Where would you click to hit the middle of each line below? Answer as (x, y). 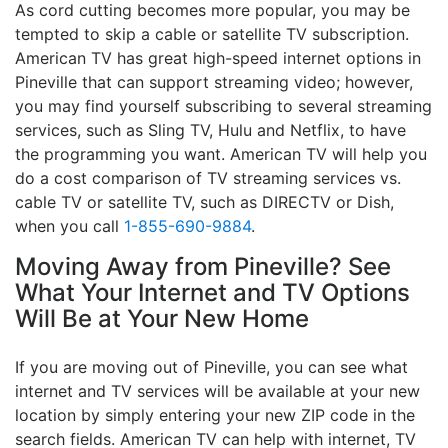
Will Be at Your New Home (162, 318)
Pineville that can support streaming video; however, (214, 81)
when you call (69, 225)
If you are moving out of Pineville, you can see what (211, 366)
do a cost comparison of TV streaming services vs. (208, 177)
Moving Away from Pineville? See (203, 266)
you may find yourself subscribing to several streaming (223, 105)
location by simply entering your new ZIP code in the (215, 414)
